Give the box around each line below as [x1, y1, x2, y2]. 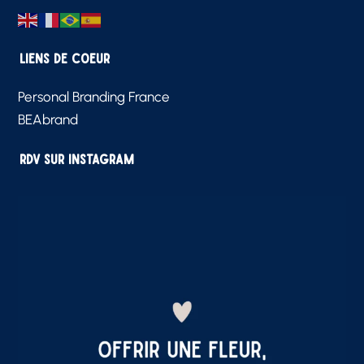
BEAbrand [18, 111, 79, 128]
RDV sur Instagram [19, 152, 135, 167]
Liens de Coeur [19, 51, 110, 66]
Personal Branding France [18, 89, 171, 106]
